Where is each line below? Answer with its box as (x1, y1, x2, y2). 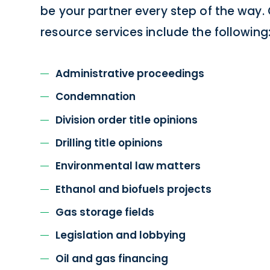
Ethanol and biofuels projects (55, 181, 212, 196)
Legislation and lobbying (55, 228, 186, 243)
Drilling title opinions (55, 135, 163, 150)
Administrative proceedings (55, 66, 205, 81)
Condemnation (55, 89, 136, 104)
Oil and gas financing (55, 251, 169, 266)
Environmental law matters (55, 159, 201, 174)
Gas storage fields (55, 205, 155, 220)
